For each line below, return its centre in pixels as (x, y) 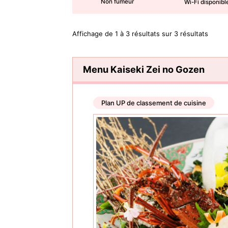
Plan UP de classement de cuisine (154, 103)
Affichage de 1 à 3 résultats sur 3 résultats (140, 33)
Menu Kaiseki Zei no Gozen (144, 69)
